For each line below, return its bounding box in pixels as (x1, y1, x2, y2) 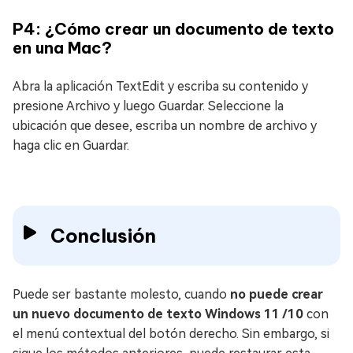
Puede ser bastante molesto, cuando (13, 286, 230, 302)
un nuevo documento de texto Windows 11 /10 (13, 306, 303, 321)
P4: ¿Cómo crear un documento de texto (13, 18, 334, 39)
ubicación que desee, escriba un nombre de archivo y (13, 117, 317, 133)
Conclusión (50, 223, 156, 247)
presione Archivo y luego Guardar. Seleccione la (13, 98, 284, 113)
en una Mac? (13, 37, 112, 58)
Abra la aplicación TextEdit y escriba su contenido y (13, 78, 308, 94)
